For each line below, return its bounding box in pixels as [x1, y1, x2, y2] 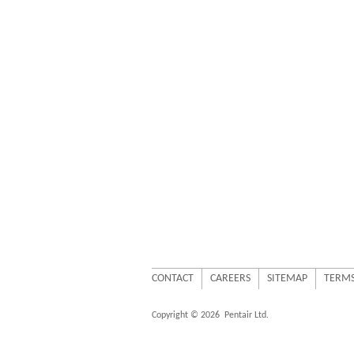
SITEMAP [267, 272, 307, 284]
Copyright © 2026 [152, 310, 224, 320]
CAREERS [210, 272, 250, 284]
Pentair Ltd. [224, 310, 269, 320]
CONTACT [152, 272, 194, 284]
